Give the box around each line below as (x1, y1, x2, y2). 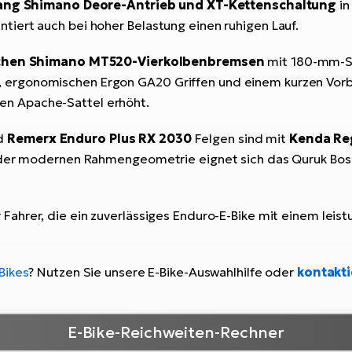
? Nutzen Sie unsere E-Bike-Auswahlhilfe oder (28, 264, 297, 280)
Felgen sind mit (191, 130, 289, 147)
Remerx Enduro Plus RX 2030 (7, 130, 192, 147)
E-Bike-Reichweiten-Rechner (67, 321, 285, 343)
